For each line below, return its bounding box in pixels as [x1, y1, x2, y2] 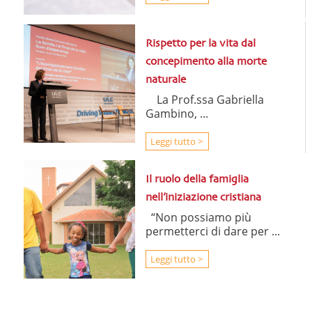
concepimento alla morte [145, 56, 267, 68]
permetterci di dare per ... [146, 224, 281, 239]
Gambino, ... [145, 106, 208, 121]
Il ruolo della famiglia [146, 174, 249, 185]
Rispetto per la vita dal [145, 38, 256, 49]
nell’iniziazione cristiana [146, 192, 262, 203]
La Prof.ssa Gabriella [145, 92, 264, 107]
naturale [145, 75, 186, 86]
